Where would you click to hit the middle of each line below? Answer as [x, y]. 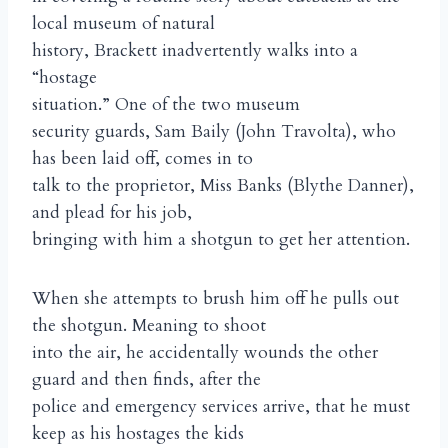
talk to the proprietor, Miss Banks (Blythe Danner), [223, 186]
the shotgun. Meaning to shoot [149, 326]
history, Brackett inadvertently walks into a [195, 51]
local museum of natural [123, 24]
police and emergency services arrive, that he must [221, 407]
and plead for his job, [112, 213]
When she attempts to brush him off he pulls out [215, 299]
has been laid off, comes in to [142, 159]
